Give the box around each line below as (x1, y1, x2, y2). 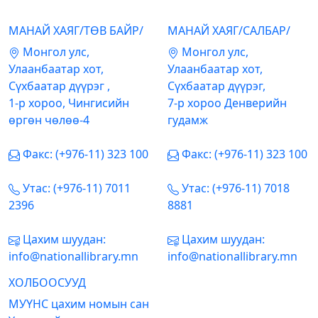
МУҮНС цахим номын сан (9, 296, 149, 312)
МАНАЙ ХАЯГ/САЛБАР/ (168, 23, 290, 38)
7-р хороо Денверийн (168, 95, 287, 111)
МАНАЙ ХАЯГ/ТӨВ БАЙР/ (9, 23, 143, 38)
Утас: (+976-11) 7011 (23, 180, 131, 196)
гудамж (168, 112, 208, 128)
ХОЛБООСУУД (9, 275, 86, 290)
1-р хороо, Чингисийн (9, 95, 129, 111)
